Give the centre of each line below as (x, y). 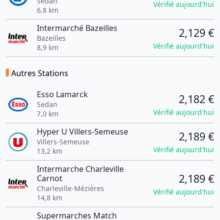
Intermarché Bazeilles (77, 28)
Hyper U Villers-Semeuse (82, 132)
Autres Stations (40, 73)
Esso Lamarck (62, 94)
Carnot (49, 178)
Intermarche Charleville (80, 169)
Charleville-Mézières (70, 188)
